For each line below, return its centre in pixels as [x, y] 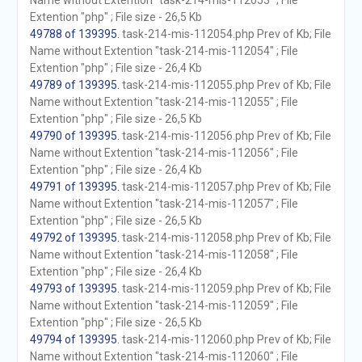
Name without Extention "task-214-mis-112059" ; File [164, 305]
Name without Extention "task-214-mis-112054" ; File [164, 51]
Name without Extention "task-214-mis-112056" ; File [164, 153]
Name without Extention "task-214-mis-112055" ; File [164, 102]
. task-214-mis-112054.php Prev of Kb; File [224, 34]
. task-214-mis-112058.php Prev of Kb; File [224, 238]
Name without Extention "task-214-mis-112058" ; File [164, 255]
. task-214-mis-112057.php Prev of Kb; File [224, 187]
